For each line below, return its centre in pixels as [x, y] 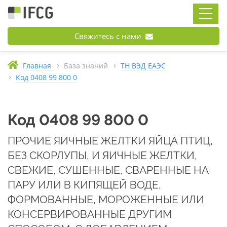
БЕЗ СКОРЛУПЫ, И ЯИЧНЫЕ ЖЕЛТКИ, [102, 155]
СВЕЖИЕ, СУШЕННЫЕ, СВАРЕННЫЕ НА [108, 170]
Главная [37, 66]
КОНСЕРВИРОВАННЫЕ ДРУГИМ [90, 214]
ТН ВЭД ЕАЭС [143, 66]
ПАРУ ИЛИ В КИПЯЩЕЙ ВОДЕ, [84, 185]
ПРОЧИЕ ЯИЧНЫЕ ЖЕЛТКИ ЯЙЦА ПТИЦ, [110, 141]
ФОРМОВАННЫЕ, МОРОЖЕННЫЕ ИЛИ [106, 199]
